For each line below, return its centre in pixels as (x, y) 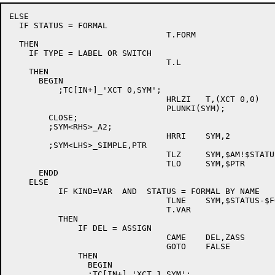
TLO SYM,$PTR (88, 164)
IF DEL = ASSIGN (80, 228)
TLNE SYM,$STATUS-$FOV (88, 200)
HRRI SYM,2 (88, 136)
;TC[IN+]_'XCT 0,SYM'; (29, 90)
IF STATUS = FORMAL (58, 25)
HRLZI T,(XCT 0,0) (88, 99)
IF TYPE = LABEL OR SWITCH (80, 53)
